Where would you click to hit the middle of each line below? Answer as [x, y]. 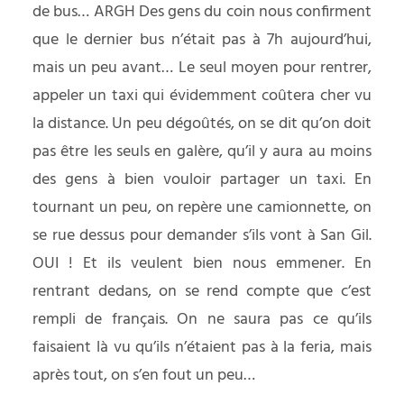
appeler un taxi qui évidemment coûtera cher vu [202, 96]
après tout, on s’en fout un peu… [144, 376]
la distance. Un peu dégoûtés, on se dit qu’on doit [202, 124]
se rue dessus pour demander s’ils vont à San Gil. [202, 236]
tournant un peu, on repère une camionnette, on [202, 208]
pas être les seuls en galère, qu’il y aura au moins [202, 152]
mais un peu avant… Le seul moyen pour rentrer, [202, 68]
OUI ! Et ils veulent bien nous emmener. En [202, 264]
